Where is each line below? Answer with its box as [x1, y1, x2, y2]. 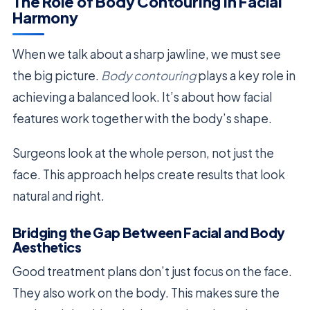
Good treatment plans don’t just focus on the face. [12, 263, 292, 279]
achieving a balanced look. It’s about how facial [12, 89, 272, 104]
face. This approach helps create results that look [12, 166, 285, 182]
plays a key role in [196, 67, 295, 83]
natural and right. [12, 188, 104, 203]
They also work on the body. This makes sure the [12, 284, 280, 300]
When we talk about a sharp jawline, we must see [12, 46, 281, 62]
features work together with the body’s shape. [12, 110, 272, 126]
